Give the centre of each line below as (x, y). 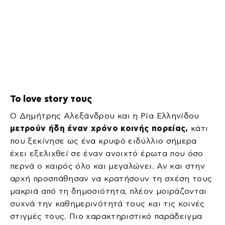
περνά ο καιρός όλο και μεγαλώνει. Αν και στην (108, 166)
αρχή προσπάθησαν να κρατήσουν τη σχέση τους (111, 179)
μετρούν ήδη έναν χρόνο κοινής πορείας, (101, 129)
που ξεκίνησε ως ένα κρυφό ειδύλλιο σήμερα (103, 141)
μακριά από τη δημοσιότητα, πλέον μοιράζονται (108, 191)
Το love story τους (51, 99)
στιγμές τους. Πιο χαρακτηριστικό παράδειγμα (106, 216)
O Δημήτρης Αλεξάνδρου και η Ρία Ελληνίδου (105, 116)
